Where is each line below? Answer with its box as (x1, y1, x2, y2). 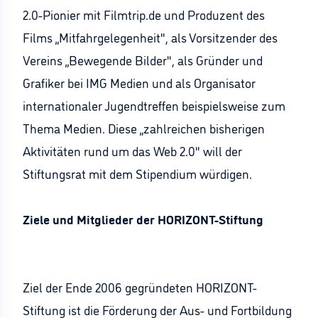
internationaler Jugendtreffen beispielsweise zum (23, 97, 285, 114)
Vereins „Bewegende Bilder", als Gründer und (23, 51, 263, 68)
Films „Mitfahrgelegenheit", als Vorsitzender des (23, 28, 278, 45)
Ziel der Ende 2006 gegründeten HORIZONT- (23, 278, 257, 295)
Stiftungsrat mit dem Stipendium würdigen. (23, 165, 252, 182)
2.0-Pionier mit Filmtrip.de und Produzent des (23, 6, 265, 23)
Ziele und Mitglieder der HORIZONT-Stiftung (23, 210, 263, 227)
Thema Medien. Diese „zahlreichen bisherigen (23, 119, 265, 136)
